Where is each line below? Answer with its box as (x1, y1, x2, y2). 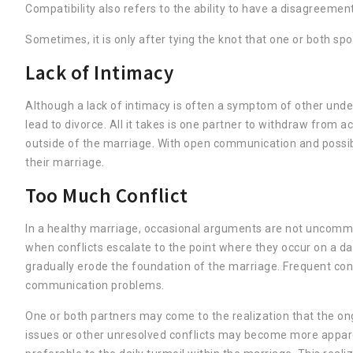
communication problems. (25, 279, 165, 292)
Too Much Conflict (25, 183, 188, 209)
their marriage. (25, 156, 105, 169)
